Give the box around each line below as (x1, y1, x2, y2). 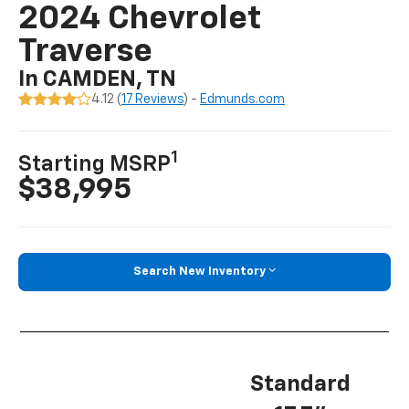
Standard (249, 372, 351, 395)
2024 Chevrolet (18, 3, 262, 37)
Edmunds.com (200, 93, 286, 107)
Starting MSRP (18, 153, 172, 176)
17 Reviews (121, 93, 184, 107)
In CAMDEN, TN (18, 68, 177, 91)
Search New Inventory (133, 266, 266, 278)
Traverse (18, 36, 153, 69)
